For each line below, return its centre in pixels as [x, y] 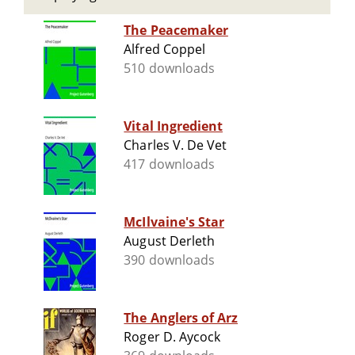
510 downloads [169, 69]
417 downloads [169, 164]
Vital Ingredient [173, 126]
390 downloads [169, 260]
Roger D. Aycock [172, 337]
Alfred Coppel [164, 50]
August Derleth [169, 241]
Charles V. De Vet [176, 145]
